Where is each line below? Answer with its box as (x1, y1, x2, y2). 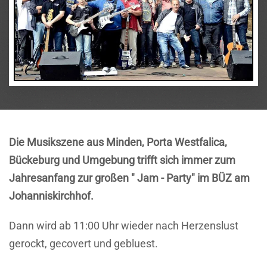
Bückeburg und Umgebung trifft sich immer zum (9, 154, 235, 167)
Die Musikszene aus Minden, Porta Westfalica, (9, 136, 227, 149)
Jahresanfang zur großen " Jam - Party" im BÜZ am (9, 172, 250, 185)
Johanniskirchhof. (9, 190, 94, 203)
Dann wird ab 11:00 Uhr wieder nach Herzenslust (9, 219, 238, 232)
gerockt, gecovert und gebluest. (9, 237, 158, 250)
